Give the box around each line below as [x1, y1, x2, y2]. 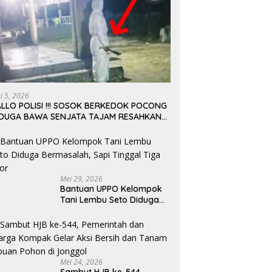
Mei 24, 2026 [60, 257, 103, 268]
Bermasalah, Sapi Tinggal [60, 205, 165, 217]
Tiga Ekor [60, 216, 100, 228]
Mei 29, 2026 [60, 174, 103, 185]
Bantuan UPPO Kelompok [60, 183, 163, 195]
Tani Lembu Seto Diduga [60, 194, 160, 206]
